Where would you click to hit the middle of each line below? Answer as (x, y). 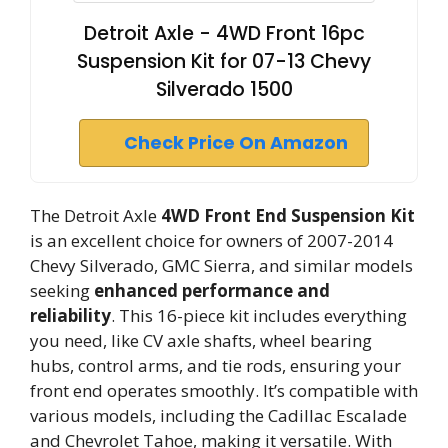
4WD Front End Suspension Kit (288, 215)
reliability (70, 315)
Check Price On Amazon (236, 143)
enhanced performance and (212, 290)
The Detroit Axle (95, 215)
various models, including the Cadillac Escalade (218, 415)
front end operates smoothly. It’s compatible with (224, 390)
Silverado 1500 (224, 89)
